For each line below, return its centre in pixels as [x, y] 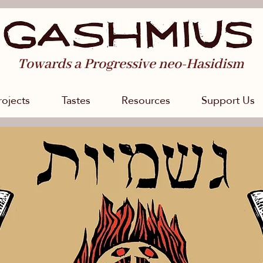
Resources [146, 100]
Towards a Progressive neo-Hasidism [131, 64]
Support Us [228, 100]
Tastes [76, 100]
